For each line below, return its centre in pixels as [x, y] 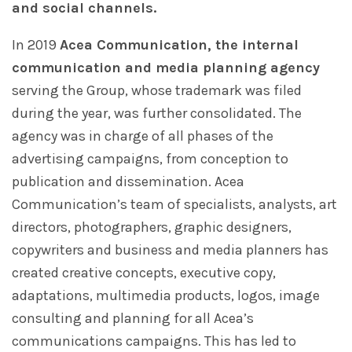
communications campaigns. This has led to [154, 341]
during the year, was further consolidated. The [157, 114]
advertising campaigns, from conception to [150, 159]
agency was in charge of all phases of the [143, 136]
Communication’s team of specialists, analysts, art [174, 205]
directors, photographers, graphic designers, [152, 227]
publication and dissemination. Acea [128, 182]
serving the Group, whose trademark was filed [157, 91]
